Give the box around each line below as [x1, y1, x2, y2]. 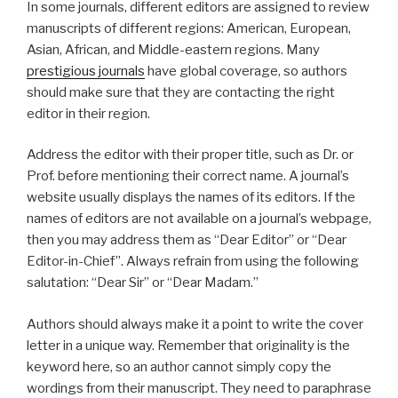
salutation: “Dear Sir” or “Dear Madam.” [27, 275, 259, 291]
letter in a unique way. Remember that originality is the [27, 337, 350, 354]
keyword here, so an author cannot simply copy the [27, 358, 331, 375]
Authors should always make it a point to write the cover [27, 315, 363, 332]
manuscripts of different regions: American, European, [27, 20, 351, 36]
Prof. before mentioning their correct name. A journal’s [27, 168, 349, 185]
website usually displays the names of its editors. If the [27, 189, 355, 206]
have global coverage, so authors [145, 62, 347, 79]
